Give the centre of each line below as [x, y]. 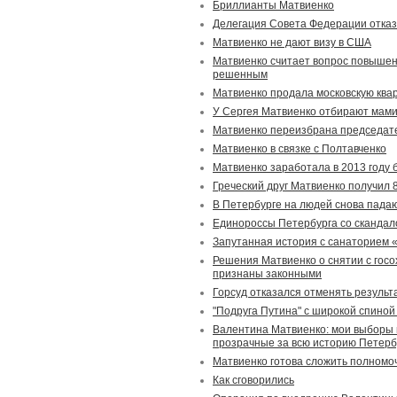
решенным [240, 74]
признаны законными [267, 274]
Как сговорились [253, 380]
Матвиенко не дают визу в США [292, 43]
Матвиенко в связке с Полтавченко [300, 149]
